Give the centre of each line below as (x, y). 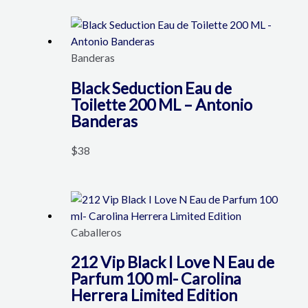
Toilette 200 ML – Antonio (161, 104)
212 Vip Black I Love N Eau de (172, 262)
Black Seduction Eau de (151, 88)
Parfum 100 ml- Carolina (156, 278)
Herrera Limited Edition (154, 295)
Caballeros (96, 232)
